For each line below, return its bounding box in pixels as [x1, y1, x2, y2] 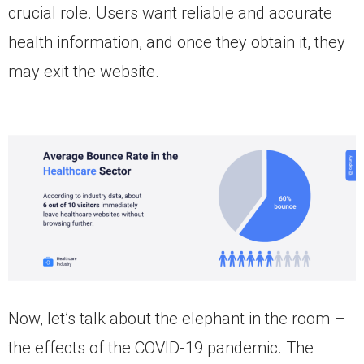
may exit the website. [8, 62, 159, 82]
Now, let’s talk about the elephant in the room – [8, 309, 345, 328]
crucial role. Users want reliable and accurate [8, 3, 332, 24]
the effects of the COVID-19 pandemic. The [8, 338, 314, 357]
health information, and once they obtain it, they [8, 32, 345, 53]
